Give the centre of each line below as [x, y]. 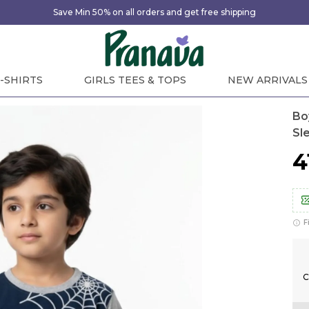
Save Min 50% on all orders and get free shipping [154, 12]
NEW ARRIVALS [267, 80]
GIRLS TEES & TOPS [135, 80]
